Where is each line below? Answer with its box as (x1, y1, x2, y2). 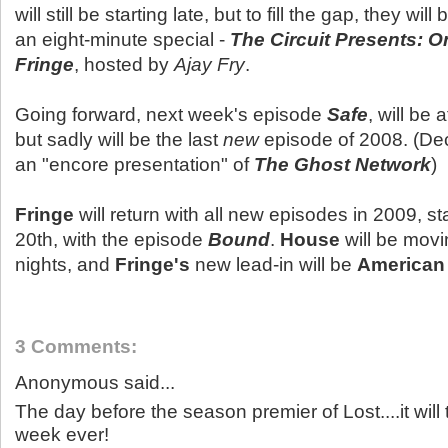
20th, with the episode (15, 229, 208, 251)
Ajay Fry (174, 54, 245, 76)
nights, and (15, 254, 115, 276)
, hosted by (74, 54, 174, 76)
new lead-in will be (190, 254, 357, 276)
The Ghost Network (254, 154, 431, 176)
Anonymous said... (15, 371, 175, 393)
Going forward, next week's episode (15, 104, 327, 126)
